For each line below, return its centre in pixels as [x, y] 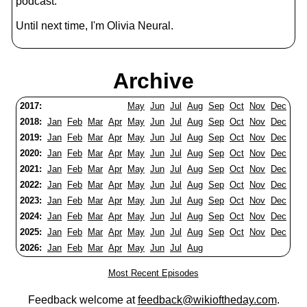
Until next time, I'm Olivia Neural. [95, 26]
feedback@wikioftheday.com [207, 300]
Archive [153, 81]
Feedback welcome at [83, 300]
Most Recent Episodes [153, 273]
